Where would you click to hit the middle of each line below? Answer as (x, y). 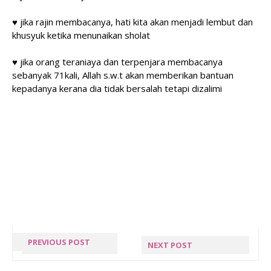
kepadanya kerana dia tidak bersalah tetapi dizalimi (117, 88)
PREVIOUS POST (59, 242)
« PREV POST (70, 260)
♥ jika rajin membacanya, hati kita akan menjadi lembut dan (132, 22)
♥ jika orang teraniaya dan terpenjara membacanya (117, 62)
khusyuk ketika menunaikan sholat (81, 35)
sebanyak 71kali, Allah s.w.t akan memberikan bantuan (123, 75)
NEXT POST (170, 245)
